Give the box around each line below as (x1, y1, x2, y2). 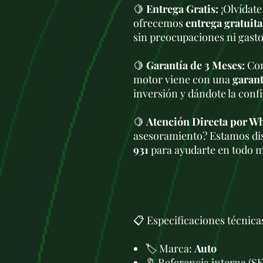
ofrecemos (133, 16, 186, 30)
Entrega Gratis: (146, 2, 218, 16)
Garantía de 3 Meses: (146, 58, 245, 72)
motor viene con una (133, 72, 232, 86)
